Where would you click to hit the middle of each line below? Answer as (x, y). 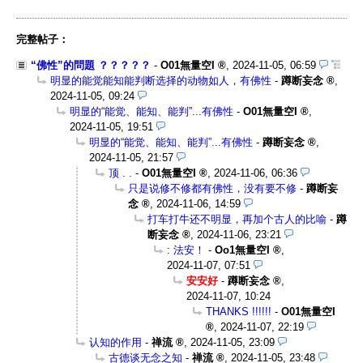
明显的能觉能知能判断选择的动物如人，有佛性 (161, 80)
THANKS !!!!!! (239, 311)
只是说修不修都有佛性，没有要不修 (212, 188)
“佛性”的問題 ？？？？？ (91, 65)
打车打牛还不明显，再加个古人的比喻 (237, 219)
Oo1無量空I (242, 250)
